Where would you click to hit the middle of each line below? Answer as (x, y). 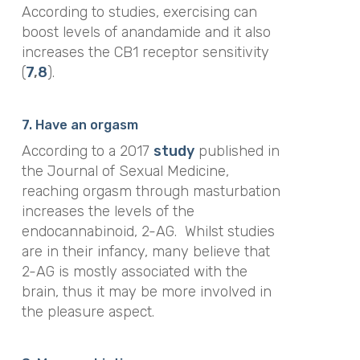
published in (237, 151)
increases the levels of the (108, 211)
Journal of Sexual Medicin (132, 171)
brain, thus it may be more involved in (146, 291)
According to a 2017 (87, 151)
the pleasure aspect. (88, 311)
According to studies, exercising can (139, 12)
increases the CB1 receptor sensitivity (145, 53)
